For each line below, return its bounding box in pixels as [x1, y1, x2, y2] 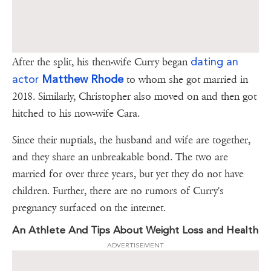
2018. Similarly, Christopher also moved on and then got [12, 90, 256, 103]
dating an [191, 55, 238, 68]
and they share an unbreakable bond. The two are [12, 151, 228, 164]
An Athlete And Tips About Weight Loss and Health [12, 224, 258, 237]
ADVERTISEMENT [107, 241, 164, 250]
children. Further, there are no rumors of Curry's [12, 184, 224, 198]
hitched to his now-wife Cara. [12, 107, 145, 120]
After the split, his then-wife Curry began [12, 56, 191, 69]
